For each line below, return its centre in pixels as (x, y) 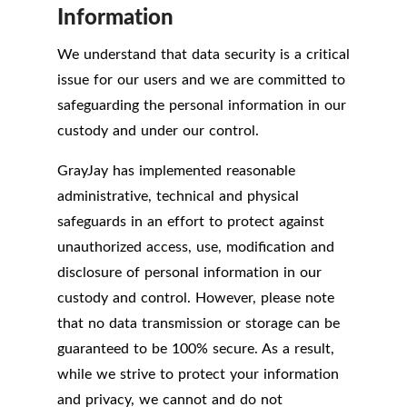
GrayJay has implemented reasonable (176, 170)
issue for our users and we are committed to (201, 79)
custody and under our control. (158, 130)
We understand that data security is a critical (203, 54)
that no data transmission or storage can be (199, 323)
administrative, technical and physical (178, 196)
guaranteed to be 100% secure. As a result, (196, 348)
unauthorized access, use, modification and (196, 247)
